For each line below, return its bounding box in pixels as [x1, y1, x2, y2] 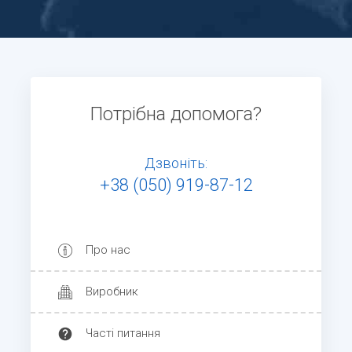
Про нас [86, 243, 130, 258]
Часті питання [86, 326, 160, 341]
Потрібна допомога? [90, 103, 262, 126]
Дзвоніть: [145, 155, 207, 172]
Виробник [86, 284, 138, 299]
